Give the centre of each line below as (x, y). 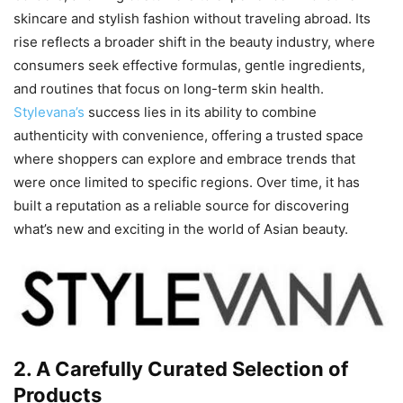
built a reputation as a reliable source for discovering (181, 206)
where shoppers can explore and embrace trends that (184, 159)
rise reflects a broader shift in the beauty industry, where (194, 42)
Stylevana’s (51, 112)
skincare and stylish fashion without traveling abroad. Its (192, 19)
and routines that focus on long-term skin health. (169, 89)
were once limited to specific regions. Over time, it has (187, 183)
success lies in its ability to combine (202, 112)
